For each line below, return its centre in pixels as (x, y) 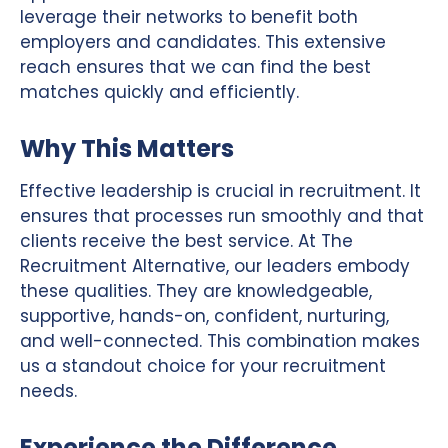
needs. (48, 390)
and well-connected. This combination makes (220, 340)
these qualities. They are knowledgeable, (196, 290)
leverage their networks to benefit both (189, 16)
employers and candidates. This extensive (203, 41)
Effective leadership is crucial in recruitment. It (220, 190)
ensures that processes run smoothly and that (222, 215)
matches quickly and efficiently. (159, 91)
